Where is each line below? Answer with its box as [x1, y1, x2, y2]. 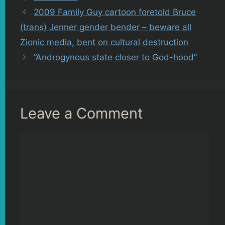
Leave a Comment [20, 104, 143, 122]
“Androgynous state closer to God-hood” [34, 52, 197, 62]
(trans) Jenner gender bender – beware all [20, 22, 191, 32]
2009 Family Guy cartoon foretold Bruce [34, 7, 196, 17]
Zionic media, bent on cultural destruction [20, 37, 188, 47]
